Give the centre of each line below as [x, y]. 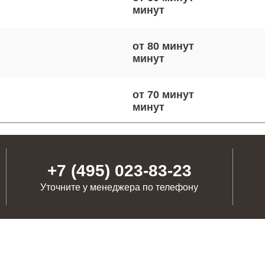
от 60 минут [163, 192]
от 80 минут [163, 46]
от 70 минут [163, 95]
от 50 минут [163, 143]
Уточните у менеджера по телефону [119, 187]
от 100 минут [166, 240]
